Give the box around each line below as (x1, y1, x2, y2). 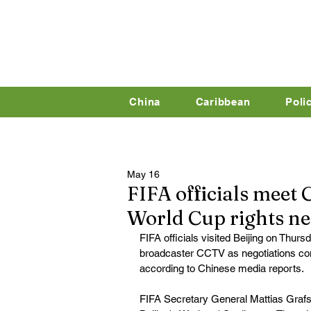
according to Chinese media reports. (140, 262, 304, 274)
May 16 (127, 169, 160, 180)
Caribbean (195, 96, 251, 108)
